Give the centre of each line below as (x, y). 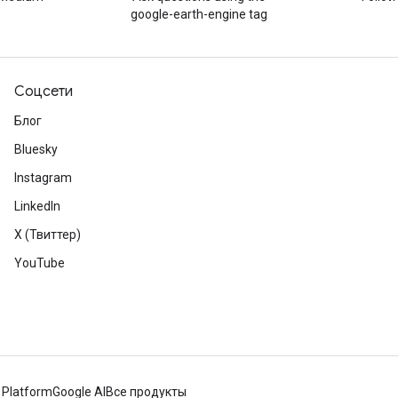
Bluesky (36, 149)
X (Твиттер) (48, 235)
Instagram (43, 178)
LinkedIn (37, 206)
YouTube (40, 263)
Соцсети (44, 92)
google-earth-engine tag (199, 14)
